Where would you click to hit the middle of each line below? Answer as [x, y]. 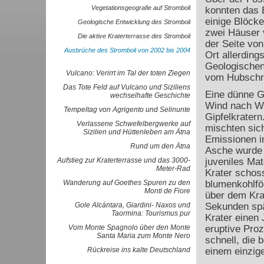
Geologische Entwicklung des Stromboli [134, 22]
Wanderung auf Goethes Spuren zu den [126, 183]
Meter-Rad [173, 169]
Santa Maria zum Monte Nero [143, 236]
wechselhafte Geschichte [150, 95]
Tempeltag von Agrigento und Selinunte [127, 110]
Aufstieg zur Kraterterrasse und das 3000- [123, 160]
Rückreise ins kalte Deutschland [138, 250]
